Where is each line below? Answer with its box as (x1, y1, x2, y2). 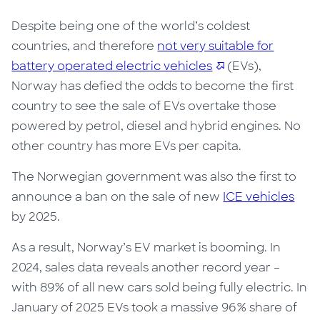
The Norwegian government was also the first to (11, 169, 297, 185)
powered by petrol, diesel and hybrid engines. (11, 119, 282, 134)
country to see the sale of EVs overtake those (11, 99, 277, 114)
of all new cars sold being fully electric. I (64, 280, 300, 296)
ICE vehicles (223, 189, 295, 205)
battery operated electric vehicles (11, 59, 213, 74)
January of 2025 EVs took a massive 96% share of (11, 300, 298, 316)
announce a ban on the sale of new (11, 189, 224, 205)
